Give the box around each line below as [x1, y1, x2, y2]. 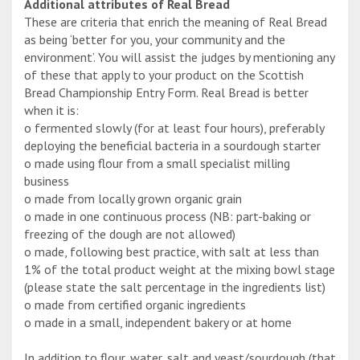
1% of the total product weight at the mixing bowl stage [24, 261, 335, 278]
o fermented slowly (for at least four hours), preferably [24, 120, 324, 137]
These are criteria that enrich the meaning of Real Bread [24, 14, 327, 31]
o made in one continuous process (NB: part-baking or [24, 208, 311, 225]
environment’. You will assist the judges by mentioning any [24, 49, 334, 66]
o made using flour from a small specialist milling [24, 155, 290, 172]
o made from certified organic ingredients [24, 297, 246, 313]
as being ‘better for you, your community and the [24, 31, 285, 48]
